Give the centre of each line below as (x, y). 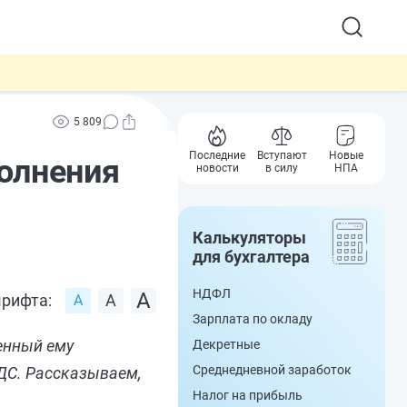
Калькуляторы (249, 238)
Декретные (226, 344)
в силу (282, 168)
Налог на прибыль (248, 395)
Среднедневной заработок (272, 370)
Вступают (282, 155)
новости (217, 168)
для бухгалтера (251, 257)
